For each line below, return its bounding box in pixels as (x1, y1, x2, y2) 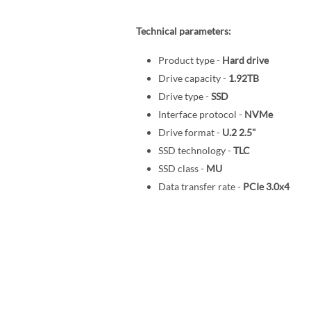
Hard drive (221, 53, 269, 66)
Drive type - (158, 90, 211, 102)
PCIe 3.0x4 (242, 180, 289, 192)
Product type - (158, 53, 222, 66)
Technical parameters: (135, 24, 231, 37)
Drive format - (158, 126, 222, 138)
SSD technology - (158, 144, 233, 156)
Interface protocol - (158, 108, 244, 120)
